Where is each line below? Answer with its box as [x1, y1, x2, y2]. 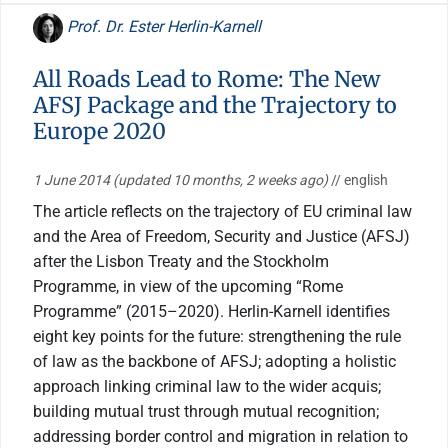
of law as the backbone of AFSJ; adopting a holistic [33, 351, 396, 371]
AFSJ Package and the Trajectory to [33, 91, 397, 119]
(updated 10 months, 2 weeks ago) [113, 171, 331, 188]
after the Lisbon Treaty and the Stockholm [33, 251, 329, 271]
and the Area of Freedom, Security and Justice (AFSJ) [33, 226, 410, 246]
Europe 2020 [33, 117, 166, 145]
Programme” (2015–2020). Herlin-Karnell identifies [33, 301, 390, 321]
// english [331, 171, 388, 188]
